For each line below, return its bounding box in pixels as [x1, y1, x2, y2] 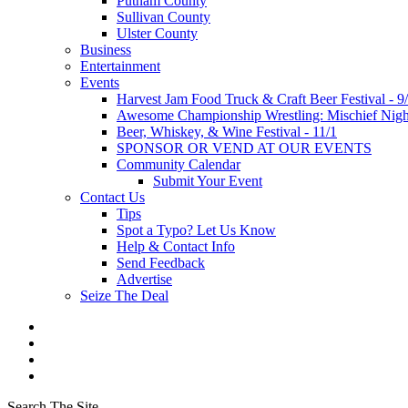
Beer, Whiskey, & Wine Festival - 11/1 [117, 124, 337, 139]
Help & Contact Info [117, 239, 235, 254]
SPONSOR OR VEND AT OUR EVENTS [117, 140, 372, 156]
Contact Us [80, 189, 145, 205]
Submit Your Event [153, 173, 262, 189]
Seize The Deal [80, 288, 168, 303]
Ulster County [117, 25, 198, 41]
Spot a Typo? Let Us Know [117, 222, 276, 238]
